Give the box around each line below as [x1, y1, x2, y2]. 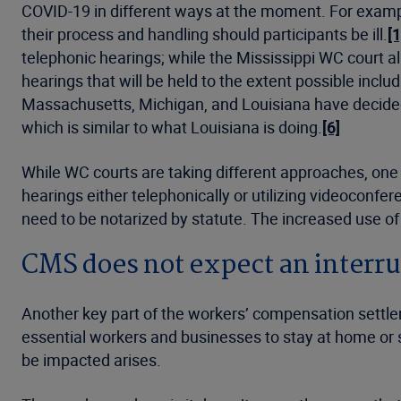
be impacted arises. [21, 349, 165, 371]
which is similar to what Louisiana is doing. [21, 116, 322, 138]
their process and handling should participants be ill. [21, 23, 388, 45]
